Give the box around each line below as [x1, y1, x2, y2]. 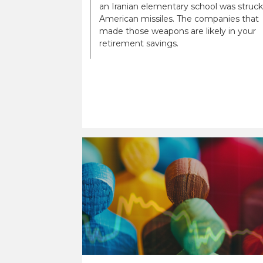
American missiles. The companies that [99, 13, 259, 24]
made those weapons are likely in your [99, 25, 256, 36]
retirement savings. [99, 38, 178, 49]
